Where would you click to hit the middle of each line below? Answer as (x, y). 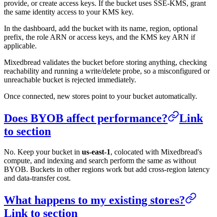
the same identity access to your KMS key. (69, 12)
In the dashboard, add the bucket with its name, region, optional (101, 29)
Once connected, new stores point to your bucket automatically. (101, 96)
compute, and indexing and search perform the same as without (100, 161)
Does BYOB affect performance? (86, 118)
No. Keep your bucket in (43, 152)
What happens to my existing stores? (94, 200)
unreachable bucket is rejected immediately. (70, 80)
